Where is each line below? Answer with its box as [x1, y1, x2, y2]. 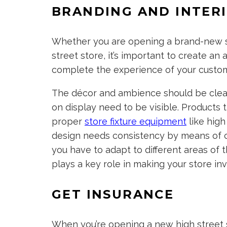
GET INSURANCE [52, 187, 174, 202]
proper [52, 116, 85, 127]
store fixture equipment [85, 116, 186, 127]
